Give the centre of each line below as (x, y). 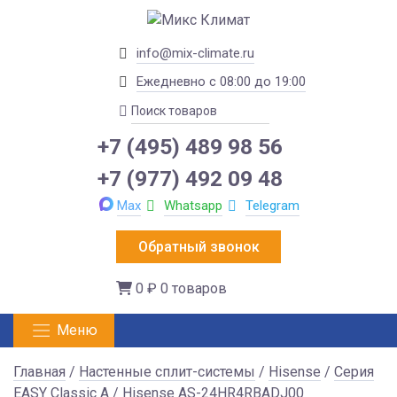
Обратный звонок (198, 246)
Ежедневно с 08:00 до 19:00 (221, 82)
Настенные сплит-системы (167, 371)
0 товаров (194, 289)
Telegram (272, 206)
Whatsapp (193, 206)
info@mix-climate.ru (195, 53)
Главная (39, 371)
